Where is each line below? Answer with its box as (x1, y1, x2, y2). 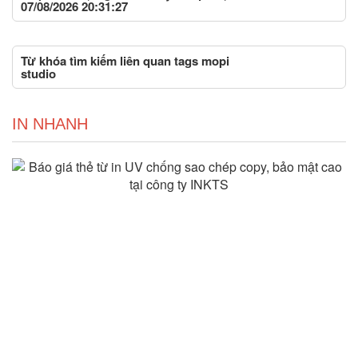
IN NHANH (12, 114, 88, 133)
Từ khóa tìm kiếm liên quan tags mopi (21, 51, 229, 70)
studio (21, 64, 56, 82)
